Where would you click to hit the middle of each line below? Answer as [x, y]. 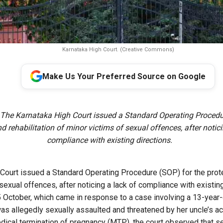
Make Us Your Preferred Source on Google [124, 76]
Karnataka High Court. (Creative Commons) [118, 49]
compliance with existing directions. [109, 140]
